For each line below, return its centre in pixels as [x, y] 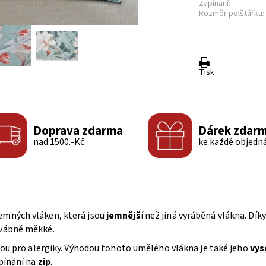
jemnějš [123, 216]
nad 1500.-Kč [59, 142]
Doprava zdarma [78, 131]
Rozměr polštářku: [232, 13]
